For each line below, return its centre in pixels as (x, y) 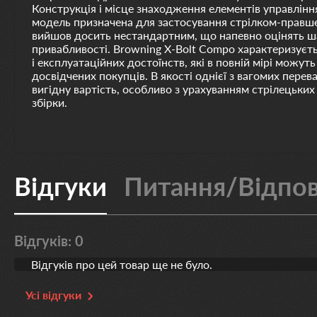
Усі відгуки (53, 295)
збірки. (50, 102)
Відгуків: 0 (49, 241)
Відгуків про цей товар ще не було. (122, 264)
